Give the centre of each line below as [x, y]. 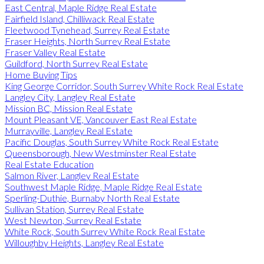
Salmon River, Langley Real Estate [72, 175]
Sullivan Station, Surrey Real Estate [74, 209]
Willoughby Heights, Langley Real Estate [84, 242]
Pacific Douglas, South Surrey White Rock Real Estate [112, 141]
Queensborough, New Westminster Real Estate [100, 153]
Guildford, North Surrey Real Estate [76, 63]
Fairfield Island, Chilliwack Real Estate [80, 18]
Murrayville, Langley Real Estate [69, 130]
